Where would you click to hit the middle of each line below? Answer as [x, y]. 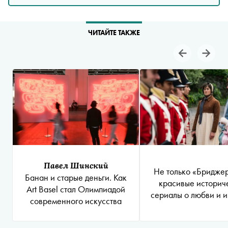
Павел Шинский [76, 165]
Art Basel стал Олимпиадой [76, 189]
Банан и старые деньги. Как [76, 177]
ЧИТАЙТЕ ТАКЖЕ [114, 33]
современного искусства [76, 201]
